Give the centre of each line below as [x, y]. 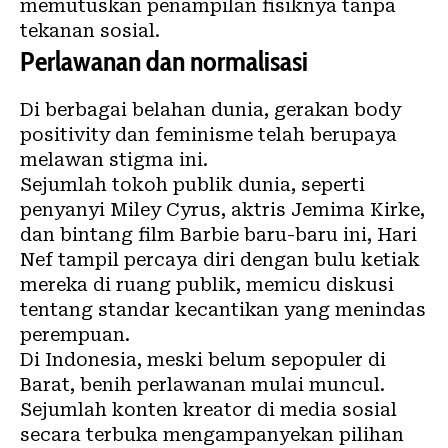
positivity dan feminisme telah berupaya [208, 135]
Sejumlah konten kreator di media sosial [208, 410]
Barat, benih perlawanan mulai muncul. [202, 385]
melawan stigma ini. [114, 160]
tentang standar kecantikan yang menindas [223, 310]
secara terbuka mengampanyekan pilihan [212, 435]
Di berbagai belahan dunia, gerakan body [210, 110]
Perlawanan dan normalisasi [164, 61]
